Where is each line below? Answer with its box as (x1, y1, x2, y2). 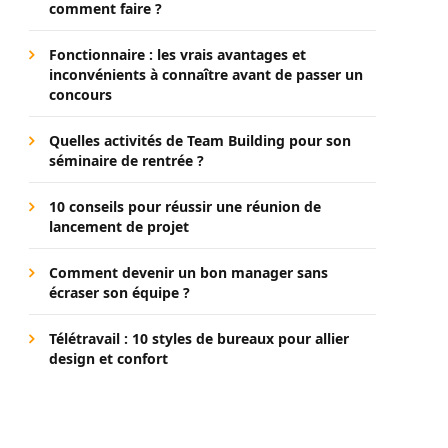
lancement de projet (49, 217, 189, 236)
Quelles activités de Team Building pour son (49, 131, 351, 150)
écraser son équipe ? (49, 283, 190, 302)
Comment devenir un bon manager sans (49, 263, 328, 282)
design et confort (49, 349, 168, 368)
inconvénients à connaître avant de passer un (49, 65, 363, 84)
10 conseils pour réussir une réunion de (49, 197, 321, 216)
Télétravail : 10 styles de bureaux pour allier (49, 329, 349, 348)
